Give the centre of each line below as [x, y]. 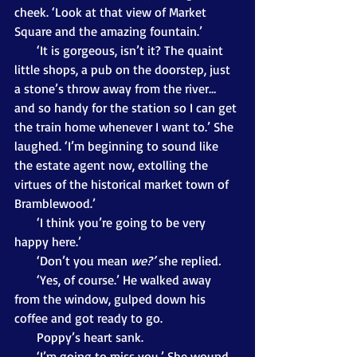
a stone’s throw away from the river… [117, 88]
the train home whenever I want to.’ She [126, 126]
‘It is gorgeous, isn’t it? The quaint [25, 50]
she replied [188, 260]
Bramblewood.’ [55, 203]
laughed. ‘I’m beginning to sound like [118, 145]
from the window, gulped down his [112, 298]
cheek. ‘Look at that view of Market [112, 12]
